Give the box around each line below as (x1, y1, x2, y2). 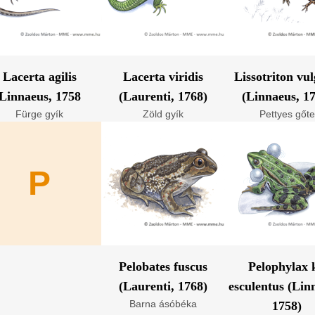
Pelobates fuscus (119, 259, 207, 274)
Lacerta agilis (2, 70, 77, 84)
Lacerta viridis (123, 70, 203, 84)
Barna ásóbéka (129, 298, 197, 309)
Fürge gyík (15, 108, 63, 120)
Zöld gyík (143, 108, 184, 120)
